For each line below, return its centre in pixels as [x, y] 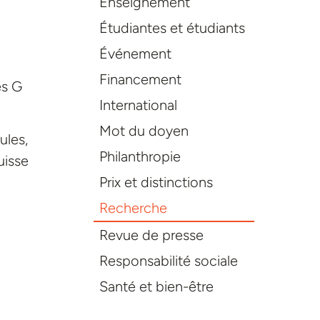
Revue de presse [151, 235]
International [138, 105]
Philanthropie [140, 157]
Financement [140, 80]
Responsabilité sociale [168, 261]
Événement [135, 54]
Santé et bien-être [156, 287]
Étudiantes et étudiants [172, 28]
